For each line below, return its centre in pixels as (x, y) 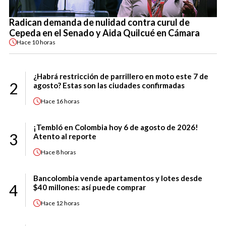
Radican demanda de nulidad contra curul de (99, 22)
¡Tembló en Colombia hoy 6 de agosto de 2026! (116, 127)
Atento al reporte (65, 136)
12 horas (68, 203)
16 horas (68, 101)
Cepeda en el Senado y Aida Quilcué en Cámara (104, 33)
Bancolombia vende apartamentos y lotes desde (118, 178)
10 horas (44, 42)
